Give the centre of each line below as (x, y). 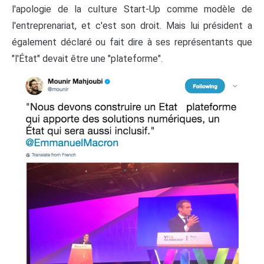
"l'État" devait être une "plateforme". (88, 58)
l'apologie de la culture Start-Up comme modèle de (132, 9)
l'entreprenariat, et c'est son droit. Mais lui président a (132, 25)
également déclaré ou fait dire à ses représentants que (132, 42)
